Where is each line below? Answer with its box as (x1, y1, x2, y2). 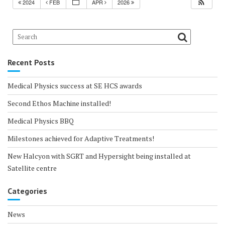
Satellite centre (8, 163, 57, 173)
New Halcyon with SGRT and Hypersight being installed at (8, 151, 191, 161)
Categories (8, 186, 47, 196)
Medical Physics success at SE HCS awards (8, 81, 142, 90)
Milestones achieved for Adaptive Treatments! (8, 134, 154, 143)
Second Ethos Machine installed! (8, 98, 111, 108)
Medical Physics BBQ (8, 116, 74, 126)
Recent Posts (8, 57, 55, 67)
